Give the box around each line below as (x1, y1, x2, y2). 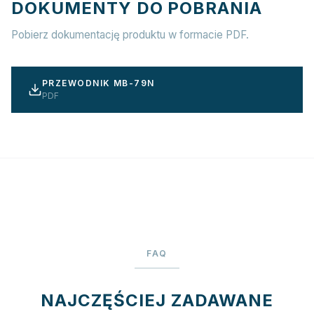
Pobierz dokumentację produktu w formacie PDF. (11, 28, 249, 41)
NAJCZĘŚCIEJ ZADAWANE (41, 290, 273, 310)
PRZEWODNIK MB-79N (42, 78, 155, 88)
